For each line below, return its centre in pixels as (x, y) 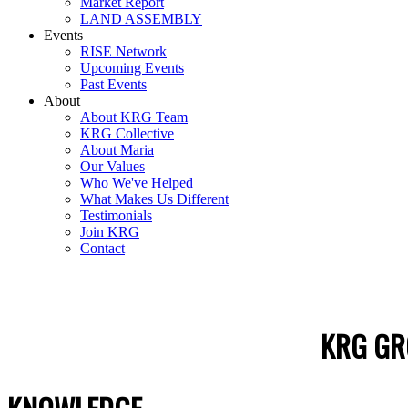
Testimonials (116, 215)
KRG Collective (127, 133)
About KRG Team (134, 117)
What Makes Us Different (154, 199)
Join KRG (110, 232)
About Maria (117, 150)
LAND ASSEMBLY (141, 19)
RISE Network (123, 51)
